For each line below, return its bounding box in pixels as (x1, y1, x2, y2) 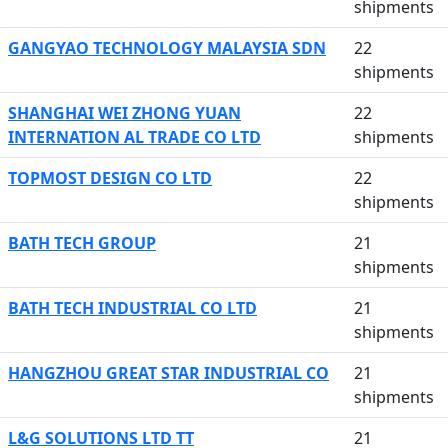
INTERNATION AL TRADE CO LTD (8, 126, 261, 148)
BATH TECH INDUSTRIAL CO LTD (8, 297, 257, 319)
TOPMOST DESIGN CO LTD (8, 167, 212, 189)
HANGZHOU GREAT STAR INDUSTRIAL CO (8, 362, 329, 384)
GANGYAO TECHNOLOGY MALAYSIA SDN (8, 37, 326, 59)
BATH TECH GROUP (8, 232, 156, 254)
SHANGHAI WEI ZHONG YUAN (8, 102, 241, 124)
